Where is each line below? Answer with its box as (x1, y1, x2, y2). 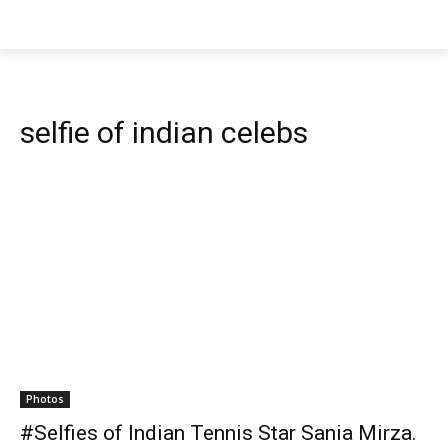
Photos (26, 392, 64, 406)
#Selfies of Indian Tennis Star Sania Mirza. (20, 421, 417, 445)
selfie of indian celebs (20, 115, 308, 150)
